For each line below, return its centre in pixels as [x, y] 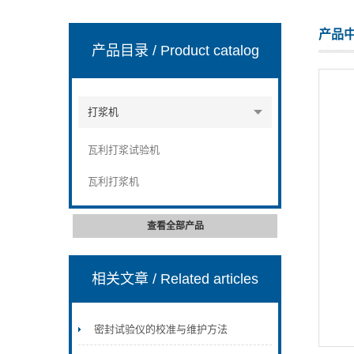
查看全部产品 [175, 226]
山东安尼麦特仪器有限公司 [126, 73]
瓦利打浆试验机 [124, 150]
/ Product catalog [205, 51]
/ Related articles [206, 279]
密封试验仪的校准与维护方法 [161, 329]
